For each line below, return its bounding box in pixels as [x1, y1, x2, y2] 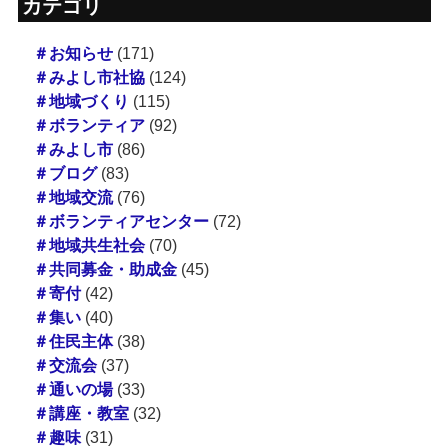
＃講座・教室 [32, 404, 129, 422]
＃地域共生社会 [32, 236, 145, 254]
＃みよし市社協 [32, 68, 145, 86]
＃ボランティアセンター [32, 212, 209, 230]
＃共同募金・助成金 [32, 260, 177, 278]
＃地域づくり [32, 92, 129, 110]
